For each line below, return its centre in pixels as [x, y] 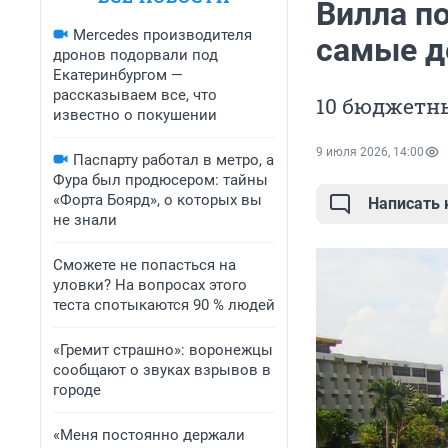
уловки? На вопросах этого [150, 285]
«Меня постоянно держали [149, 435]
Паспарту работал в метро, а [173, 160]
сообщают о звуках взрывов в [162, 370]
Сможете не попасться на [144, 265]
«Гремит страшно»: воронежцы [163, 350]
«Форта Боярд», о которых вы [157, 200]
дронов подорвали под [135, 55]
